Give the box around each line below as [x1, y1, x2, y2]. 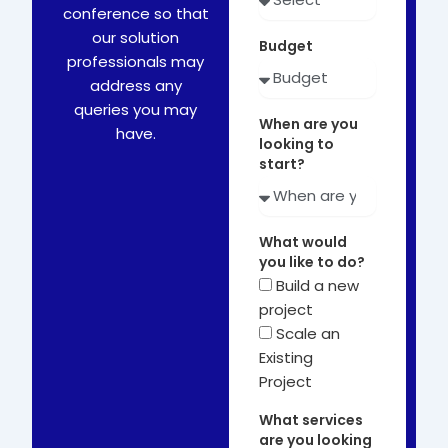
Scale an [276, 322, 341, 344]
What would [259, 231, 348, 252]
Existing [259, 346, 314, 368]
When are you [259, 113, 359, 134]
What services [259, 409, 364, 430]
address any [89, 74, 182, 96]
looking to [259, 133, 335, 154]
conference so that [62, 2, 209, 24]
